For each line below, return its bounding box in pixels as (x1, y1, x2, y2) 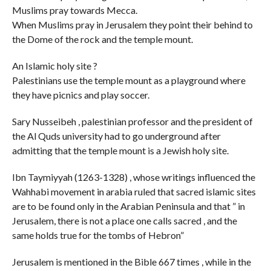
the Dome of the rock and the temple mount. (11, 33, 193, 45)
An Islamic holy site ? (11, 59, 97, 71)
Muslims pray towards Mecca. (11, 4, 137, 16)
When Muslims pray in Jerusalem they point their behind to (11, 18, 253, 30)
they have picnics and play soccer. (11, 88, 149, 100)
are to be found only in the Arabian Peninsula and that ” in (11, 200, 245, 212)
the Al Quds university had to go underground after (11, 129, 221, 142)
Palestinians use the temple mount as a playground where (11, 74, 246, 86)
